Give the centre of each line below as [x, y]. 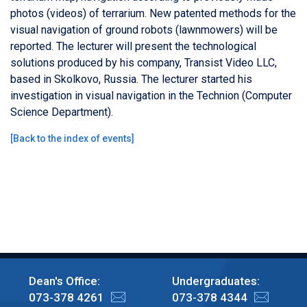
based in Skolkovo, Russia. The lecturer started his [131, 79]
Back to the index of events [72, 138]
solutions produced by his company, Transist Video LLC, [144, 62]
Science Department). [62, 112]
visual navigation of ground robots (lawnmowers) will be [144, 29]
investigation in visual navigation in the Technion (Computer [151, 95]
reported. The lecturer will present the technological [133, 46]
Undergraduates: [216, 281]
